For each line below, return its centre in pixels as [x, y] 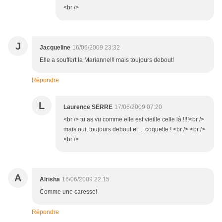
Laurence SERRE [88, 107]
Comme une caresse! [68, 192]
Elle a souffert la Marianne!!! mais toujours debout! [107, 60]
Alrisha [50, 180]
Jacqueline [55, 48]
